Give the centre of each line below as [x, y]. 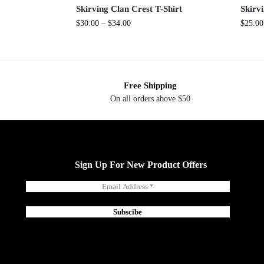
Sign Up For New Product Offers [141, 165]
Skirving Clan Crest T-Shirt [129, 9]
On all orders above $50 [150, 98]
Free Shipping [150, 86]
